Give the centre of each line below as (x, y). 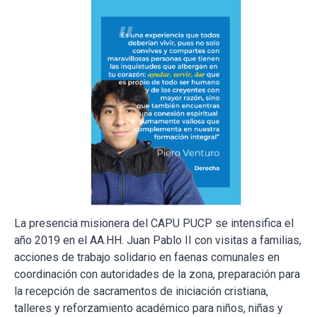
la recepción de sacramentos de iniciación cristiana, (141, 292)
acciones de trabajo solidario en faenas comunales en (147, 258)
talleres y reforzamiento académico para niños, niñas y (149, 309)
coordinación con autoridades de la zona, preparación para (157, 275)
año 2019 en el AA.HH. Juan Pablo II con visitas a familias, (158, 241)
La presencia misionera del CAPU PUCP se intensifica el (154, 224)
